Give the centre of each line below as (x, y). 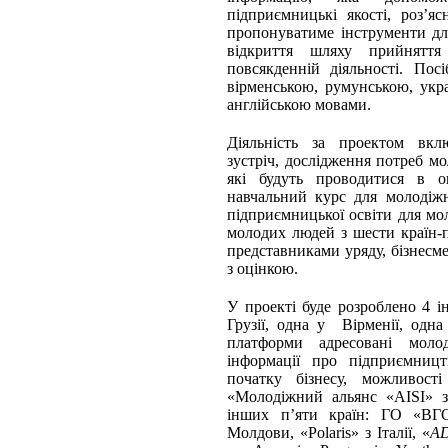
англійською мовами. (299, 105)
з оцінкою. (263, 269)
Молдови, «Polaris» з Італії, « (329, 433)
